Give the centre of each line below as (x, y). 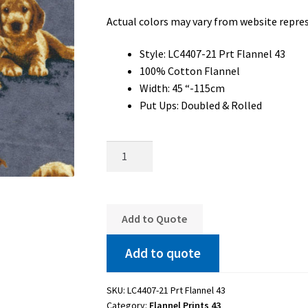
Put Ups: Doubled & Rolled (200, 106)
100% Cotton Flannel (189, 71)
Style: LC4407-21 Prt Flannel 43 (212, 54)
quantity (125, 234)
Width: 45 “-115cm (182, 88)
